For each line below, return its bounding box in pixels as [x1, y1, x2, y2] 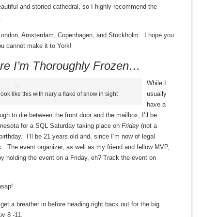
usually [147, 90, 167, 97]
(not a [141, 122, 157, 129]
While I [147, 79, 166, 87]
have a [147, 101, 166, 108]
